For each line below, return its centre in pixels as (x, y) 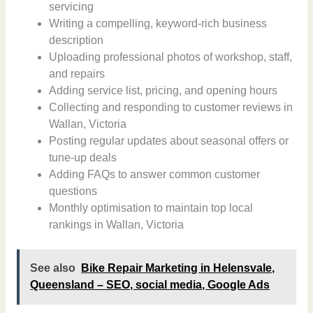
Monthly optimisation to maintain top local (151, 208)
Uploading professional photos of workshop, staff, (171, 57)
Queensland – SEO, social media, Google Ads (150, 285)
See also (53, 268)
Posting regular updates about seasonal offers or (169, 140)
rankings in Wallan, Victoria (117, 224)
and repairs (77, 73)
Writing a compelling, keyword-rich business (158, 23)
